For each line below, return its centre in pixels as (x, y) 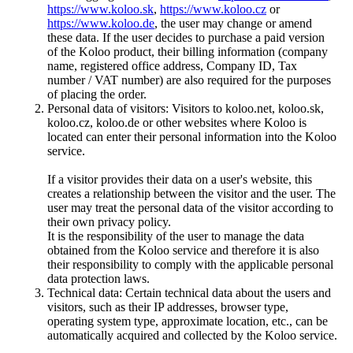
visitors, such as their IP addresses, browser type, (168, 307)
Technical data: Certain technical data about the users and (189, 293)
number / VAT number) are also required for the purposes (189, 80)
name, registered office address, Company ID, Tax (172, 66)
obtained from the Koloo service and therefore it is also (183, 251)
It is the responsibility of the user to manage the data (176, 236)
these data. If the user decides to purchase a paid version (186, 38)
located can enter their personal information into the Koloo (192, 137)
